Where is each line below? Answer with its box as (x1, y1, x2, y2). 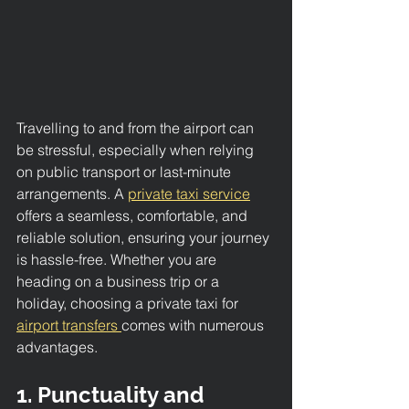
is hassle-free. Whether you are (16, 249, 220, 268)
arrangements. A (16, 184, 128, 203)
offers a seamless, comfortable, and (16, 205, 251, 225)
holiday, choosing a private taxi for (16, 293, 242, 312)
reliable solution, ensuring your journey (16, 227, 273, 246)
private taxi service (128, 184, 250, 203)
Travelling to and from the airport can (16, 118, 257, 137)
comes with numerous (121, 315, 267, 334)
